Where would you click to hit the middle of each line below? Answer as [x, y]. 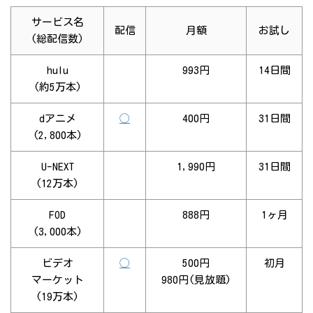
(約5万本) [57, 87]
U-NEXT [57, 167]
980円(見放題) [196, 280]
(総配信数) [57, 39]
